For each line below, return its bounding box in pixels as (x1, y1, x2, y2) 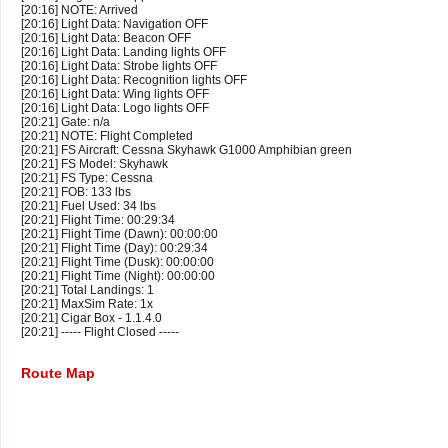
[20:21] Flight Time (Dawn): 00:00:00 (21, 227, 218, 242)
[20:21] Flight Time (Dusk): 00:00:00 (21, 255, 214, 270)
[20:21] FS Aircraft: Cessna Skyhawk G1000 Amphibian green (21, 143, 352, 158)
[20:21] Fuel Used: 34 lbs (21, 199, 156, 214)
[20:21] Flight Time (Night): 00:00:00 (21, 269, 215, 284)
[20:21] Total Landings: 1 (21, 283, 154, 298)
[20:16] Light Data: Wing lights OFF (21, 87, 209, 102)
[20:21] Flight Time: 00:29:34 (21, 213, 175, 228)
